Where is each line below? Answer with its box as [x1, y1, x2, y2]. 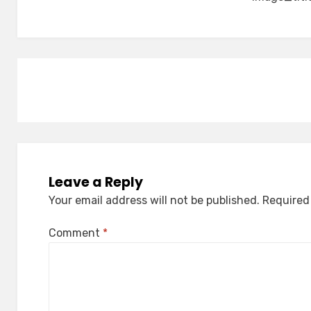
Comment [49, 226, 103, 240]
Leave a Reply [49, 173, 144, 192]
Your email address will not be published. [49, 194, 260, 208]
